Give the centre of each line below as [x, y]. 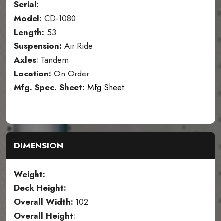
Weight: [30, 174]
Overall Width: [43, 202]
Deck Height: [40, 188]
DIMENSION [38, 146]
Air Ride [77, 46]
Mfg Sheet [106, 88]
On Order [72, 74]
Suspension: [38, 46]
